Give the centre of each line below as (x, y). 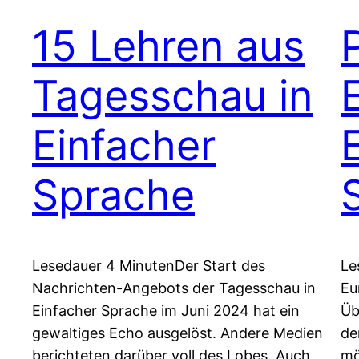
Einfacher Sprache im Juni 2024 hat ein (166, 311)
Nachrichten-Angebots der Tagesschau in (174, 288)
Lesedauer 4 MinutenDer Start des (149, 266)
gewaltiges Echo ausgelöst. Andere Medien (177, 333)
